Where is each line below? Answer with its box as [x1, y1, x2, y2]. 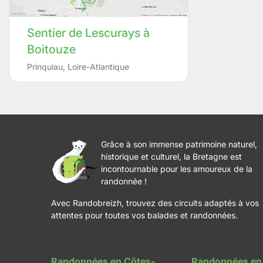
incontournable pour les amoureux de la [101, 164, 252, 174]
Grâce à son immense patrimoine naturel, [101, 139, 257, 150]
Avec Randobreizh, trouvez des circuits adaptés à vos [51, 198, 259, 208]
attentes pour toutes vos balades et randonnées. [51, 210, 238, 221]
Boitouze [27, 42, 76, 57]
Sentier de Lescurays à [27, 26, 150, 41]
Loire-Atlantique [68, 62, 129, 72]
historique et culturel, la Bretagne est [101, 151, 242, 162]
